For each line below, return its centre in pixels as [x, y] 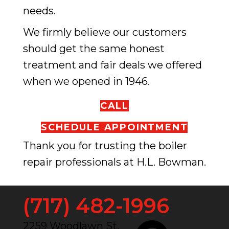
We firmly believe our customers [105, 32]
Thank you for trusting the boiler [105, 146]
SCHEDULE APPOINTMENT [114, 128]
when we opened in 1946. [86, 82]
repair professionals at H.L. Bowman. [114, 162]
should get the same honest [94, 49]
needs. [39, 11]
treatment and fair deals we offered [112, 65]
